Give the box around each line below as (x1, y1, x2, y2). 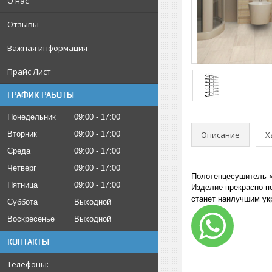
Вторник (7, 129, 37, 138)
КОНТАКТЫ (7, 236, 49, 246)
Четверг (7, 163, 36, 172)
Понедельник (7, 112, 56, 121)
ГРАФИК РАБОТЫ (7, 89, 74, 100)
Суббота (7, 197, 38, 206)
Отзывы (7, 18, 39, 30)
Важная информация (7, 42, 87, 53)
